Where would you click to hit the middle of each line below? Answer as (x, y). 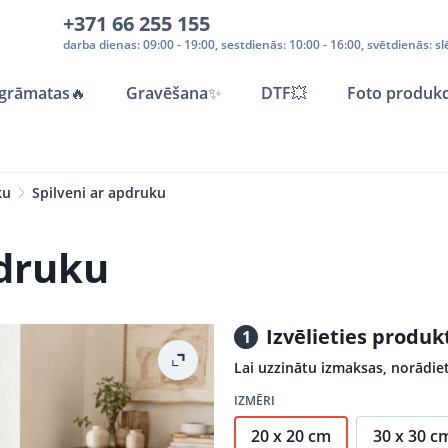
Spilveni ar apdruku (99, 192)
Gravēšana (167, 93)
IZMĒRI (254, 400)
